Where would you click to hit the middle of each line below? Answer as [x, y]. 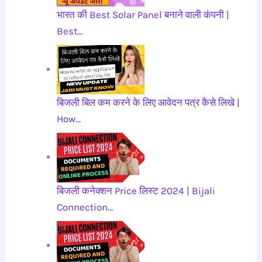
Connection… [85, 207]
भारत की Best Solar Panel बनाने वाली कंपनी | [143, 14]
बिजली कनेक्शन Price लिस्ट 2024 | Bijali [136, 190]
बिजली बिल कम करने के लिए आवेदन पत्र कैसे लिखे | [149, 103]
